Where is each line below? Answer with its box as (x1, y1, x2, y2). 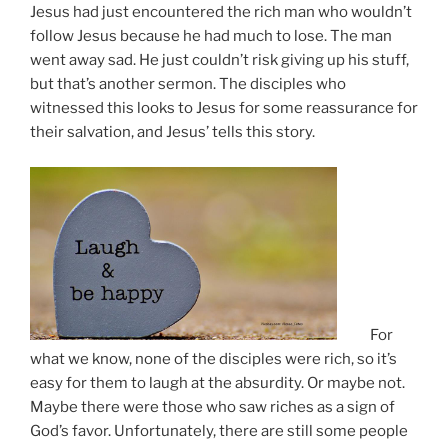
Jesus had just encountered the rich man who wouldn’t (30, 3, 412, 22)
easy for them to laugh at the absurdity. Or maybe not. (30, 373, 405, 392)
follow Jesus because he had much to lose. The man (30, 27, 392, 46)
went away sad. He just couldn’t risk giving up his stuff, (30, 51, 409, 70)
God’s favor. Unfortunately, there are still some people (30, 421, 408, 440)
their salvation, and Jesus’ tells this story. (30, 123, 315, 142)
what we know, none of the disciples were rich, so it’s (30, 349, 397, 368)
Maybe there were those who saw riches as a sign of (30, 397, 395, 416)
